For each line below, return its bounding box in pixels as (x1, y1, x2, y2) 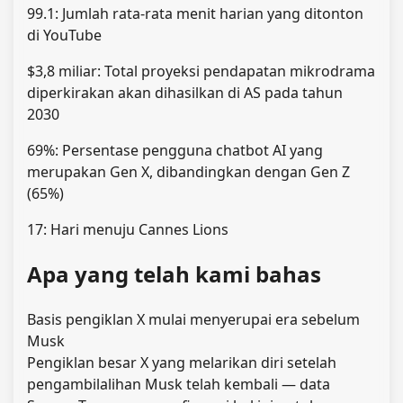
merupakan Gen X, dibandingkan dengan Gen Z (27, 162, 350, 183)
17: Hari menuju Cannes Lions (27, 219, 228, 240)
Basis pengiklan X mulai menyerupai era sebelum (27, 309, 360, 330)
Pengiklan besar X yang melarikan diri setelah (27, 353, 336, 373)
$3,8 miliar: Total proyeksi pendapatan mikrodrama (27, 61, 375, 82)
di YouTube (27, 25, 102, 46)
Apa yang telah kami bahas (27, 259, 321, 290)
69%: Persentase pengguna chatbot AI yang (27, 140, 323, 161)
